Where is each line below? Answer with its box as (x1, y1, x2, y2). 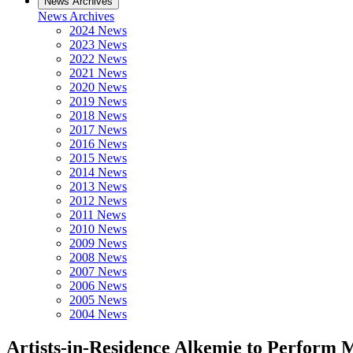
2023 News (69, 38, 127, 51)
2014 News (69, 165, 127, 179)
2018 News (69, 109, 127, 122)
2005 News (69, 293, 127, 307)
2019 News (69, 95, 127, 108)
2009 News (69, 236, 127, 250)
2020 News (69, 80, 127, 94)
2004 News (69, 307, 127, 321)
